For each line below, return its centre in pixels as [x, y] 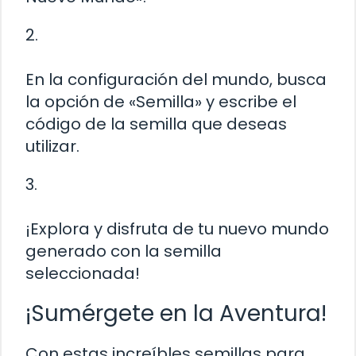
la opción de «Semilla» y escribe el [161, 101]
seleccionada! [83, 273]
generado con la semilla [124, 251]
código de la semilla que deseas [156, 124]
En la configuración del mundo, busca [176, 79]
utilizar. [52, 146]
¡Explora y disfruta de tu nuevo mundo [177, 228]
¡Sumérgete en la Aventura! [176, 313]
